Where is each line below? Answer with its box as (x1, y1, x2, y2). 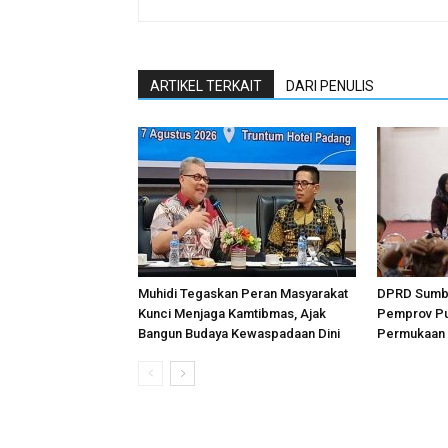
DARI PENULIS (286, 78, 374, 94)
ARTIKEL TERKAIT (150, 78, 262, 94)
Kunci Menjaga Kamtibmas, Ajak (138, 306, 326, 321)
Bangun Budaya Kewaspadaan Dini (138, 326, 340, 341)
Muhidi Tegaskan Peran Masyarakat (138, 286, 348, 301)
